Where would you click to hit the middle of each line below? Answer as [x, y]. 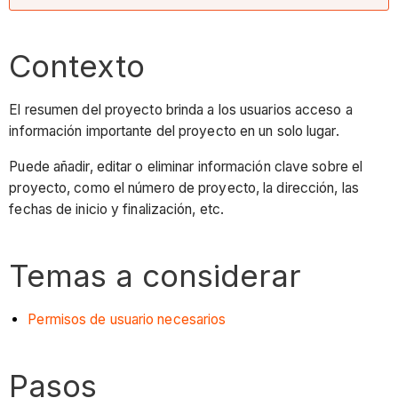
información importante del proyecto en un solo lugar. [174, 131]
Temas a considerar [155, 275]
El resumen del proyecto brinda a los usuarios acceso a [181, 110]
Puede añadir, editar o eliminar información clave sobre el [186, 166]
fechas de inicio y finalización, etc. [117, 209]
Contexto [77, 65]
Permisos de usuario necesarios [127, 320]
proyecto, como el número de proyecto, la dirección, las [184, 187]
